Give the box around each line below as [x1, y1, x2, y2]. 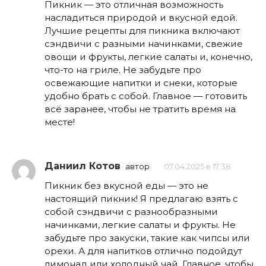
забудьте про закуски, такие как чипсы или [45, 232, 250, 243]
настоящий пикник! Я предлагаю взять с [45, 192, 238, 204]
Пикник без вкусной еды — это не [45, 179, 208, 191]
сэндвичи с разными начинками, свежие [45, 38, 243, 50]
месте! [45, 116, 75, 128]
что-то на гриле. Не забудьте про [45, 64, 201, 76]
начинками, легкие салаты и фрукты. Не [45, 218, 236, 230]
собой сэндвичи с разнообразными [45, 205, 218, 217]
